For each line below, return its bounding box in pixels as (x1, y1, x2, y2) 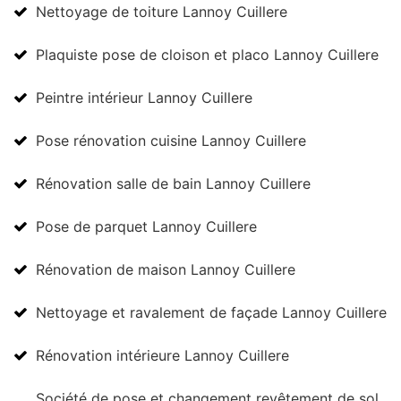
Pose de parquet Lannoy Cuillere (36, 218, 257, 235)
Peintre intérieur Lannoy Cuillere (36, 89, 252, 107)
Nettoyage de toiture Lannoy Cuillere (36, 3, 287, 21)
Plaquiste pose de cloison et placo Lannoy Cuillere (36, 46, 379, 64)
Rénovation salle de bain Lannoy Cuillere (36, 175, 311, 192)
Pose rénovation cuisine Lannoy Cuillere (36, 132, 306, 149)
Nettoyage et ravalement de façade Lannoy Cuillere (36, 303, 387, 321)
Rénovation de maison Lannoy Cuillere (36, 260, 295, 278)
